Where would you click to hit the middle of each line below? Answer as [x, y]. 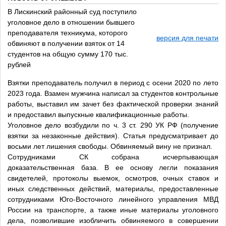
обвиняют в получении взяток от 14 [66, 44]
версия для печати [187, 38]
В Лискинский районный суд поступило [72, 12]
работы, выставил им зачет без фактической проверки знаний [113, 104]
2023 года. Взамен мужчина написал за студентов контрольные [113, 94]
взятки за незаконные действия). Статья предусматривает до [113, 136]
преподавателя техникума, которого [68, 33]
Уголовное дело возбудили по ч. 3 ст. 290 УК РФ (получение [113, 125]
